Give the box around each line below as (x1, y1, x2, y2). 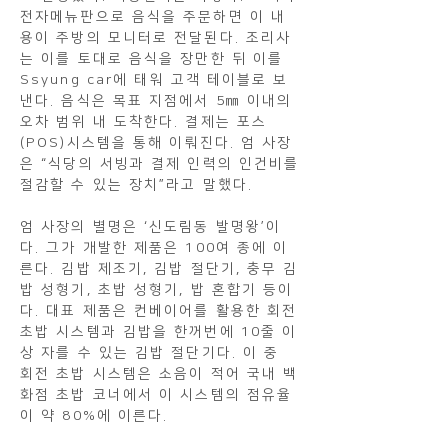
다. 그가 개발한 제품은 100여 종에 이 (20, 240, 289, 257)
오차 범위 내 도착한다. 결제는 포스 (20, 114, 268, 131)
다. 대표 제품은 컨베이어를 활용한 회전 (20, 303, 298, 320)
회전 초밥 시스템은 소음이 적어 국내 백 (20, 366, 299, 383)
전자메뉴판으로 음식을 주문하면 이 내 (20, 9, 287, 26)
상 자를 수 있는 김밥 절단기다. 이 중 (20, 345, 280, 362)
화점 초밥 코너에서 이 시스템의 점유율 (20, 387, 293, 404)
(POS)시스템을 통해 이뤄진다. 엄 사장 (20, 135, 293, 152)
